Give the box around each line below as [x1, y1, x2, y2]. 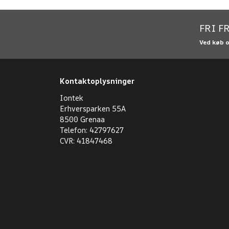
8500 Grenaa [60, 114, 105, 124]
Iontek [60, 93, 83, 103]
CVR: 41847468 [60, 136, 112, 146]
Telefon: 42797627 [60, 125, 124, 135]
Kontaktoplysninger [60, 76, 134, 86]
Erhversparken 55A [60, 104, 126, 113]
